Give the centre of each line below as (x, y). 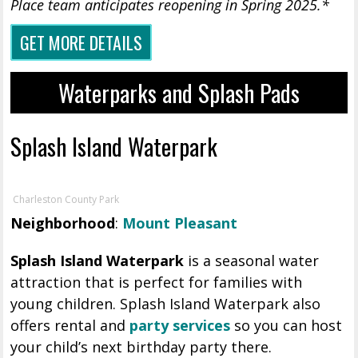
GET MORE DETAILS (82, 43)
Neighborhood (63, 223)
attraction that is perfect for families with (157, 282)
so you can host (286, 326)
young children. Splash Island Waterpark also (166, 304)
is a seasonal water (252, 261)
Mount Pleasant (180, 223)
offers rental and (70, 326)
